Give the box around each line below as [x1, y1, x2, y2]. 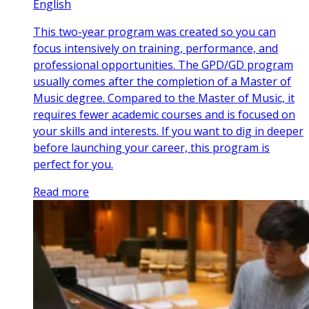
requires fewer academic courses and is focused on [33, 106, 295, 122]
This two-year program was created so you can [33, 23, 276, 39]
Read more [33, 183, 89, 199]
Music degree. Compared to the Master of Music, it [33, 90, 295, 106]
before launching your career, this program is [33, 139, 270, 155]
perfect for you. [33, 156, 113, 172]
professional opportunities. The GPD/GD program [33, 57, 293, 72]
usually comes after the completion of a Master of [33, 73, 291, 89]
